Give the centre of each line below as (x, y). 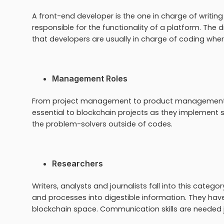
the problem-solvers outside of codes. (103, 124)
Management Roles (90, 78)
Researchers (77, 163)
